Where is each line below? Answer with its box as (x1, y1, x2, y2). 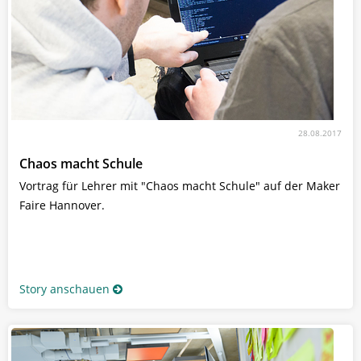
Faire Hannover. (19, 197, 105, 213)
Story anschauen (19, 280, 110, 297)
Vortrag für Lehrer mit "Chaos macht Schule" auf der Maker (19, 177, 340, 193)
